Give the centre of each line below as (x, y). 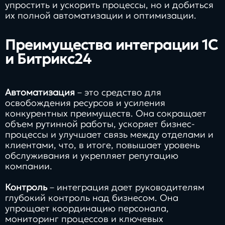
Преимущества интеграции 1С (111, 45)
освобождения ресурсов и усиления (85, 102)
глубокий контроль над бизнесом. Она (92, 197)
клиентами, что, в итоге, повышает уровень (102, 145)
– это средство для (118, 92)
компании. (29, 166)
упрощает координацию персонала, (87, 208)
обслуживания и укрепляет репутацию (92, 155)
